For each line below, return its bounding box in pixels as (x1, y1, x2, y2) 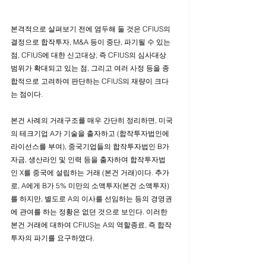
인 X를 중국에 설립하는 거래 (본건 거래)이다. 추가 (11, 168, 169, 177)
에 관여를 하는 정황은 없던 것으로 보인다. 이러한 (11, 207, 169, 216)
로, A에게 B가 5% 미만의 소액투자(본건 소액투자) (11, 181, 169, 190)
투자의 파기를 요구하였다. (11, 233, 96, 242)
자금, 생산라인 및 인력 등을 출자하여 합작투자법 (11, 155, 166, 164)
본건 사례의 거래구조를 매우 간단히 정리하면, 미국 (11, 116, 173, 125)
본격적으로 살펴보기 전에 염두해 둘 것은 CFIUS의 (11, 24, 172, 33)
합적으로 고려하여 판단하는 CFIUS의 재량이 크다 (11, 77, 169, 85)
